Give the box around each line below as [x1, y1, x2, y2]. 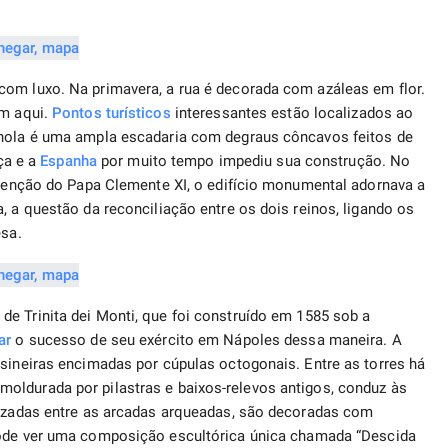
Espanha [40, 152, 97, 171]
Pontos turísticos [52, 104, 171, 123]
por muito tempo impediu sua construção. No [96, 152, 411, 171]
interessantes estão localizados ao [170, 104, 414, 123]
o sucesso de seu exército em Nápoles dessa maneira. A [11, 331, 402, 350]
